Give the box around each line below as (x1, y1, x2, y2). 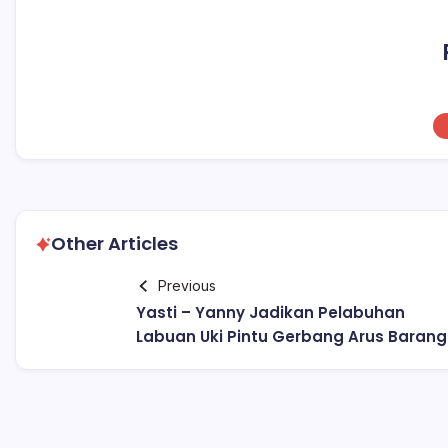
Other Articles (51, 231, 178, 256)
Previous (157, 277, 216, 294)
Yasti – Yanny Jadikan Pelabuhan (136, 302, 405, 323)
